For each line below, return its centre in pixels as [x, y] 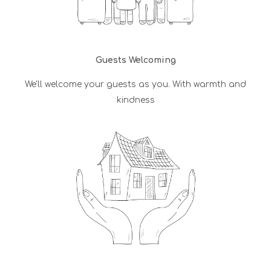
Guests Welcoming [135, 60]
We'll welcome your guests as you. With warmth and [135, 84]
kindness [135, 100]
